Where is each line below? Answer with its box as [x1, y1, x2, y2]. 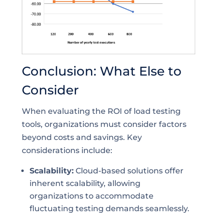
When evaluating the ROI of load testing [21, 107, 181, 116]
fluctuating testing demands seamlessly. [29, 204, 189, 214]
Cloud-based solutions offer [73, 166, 184, 176]
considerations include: [21, 146, 112, 155]
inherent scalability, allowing [29, 179, 140, 188]
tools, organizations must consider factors [21, 120, 186, 129]
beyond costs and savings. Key [21, 133, 142, 142]
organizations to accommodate [29, 191, 154, 201]
